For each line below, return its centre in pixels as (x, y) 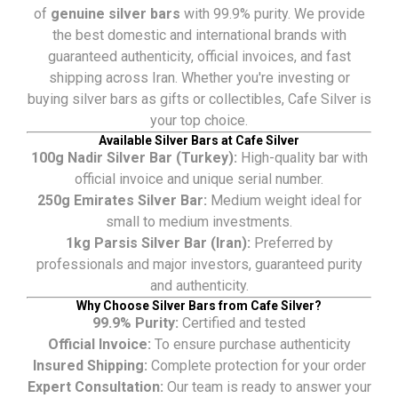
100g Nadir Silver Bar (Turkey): (134, 157)
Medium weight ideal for (284, 200)
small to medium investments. (199, 221)
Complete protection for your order (256, 365)
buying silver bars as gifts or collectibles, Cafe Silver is (199, 99)
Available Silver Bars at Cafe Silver (199, 140)
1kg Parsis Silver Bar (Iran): (158, 243)
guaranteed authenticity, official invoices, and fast (199, 56)
